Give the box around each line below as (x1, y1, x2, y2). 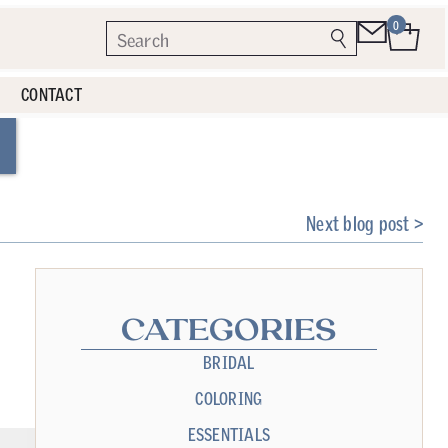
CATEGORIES (120, 314, 337, 349)
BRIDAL (203, 353, 255, 372)
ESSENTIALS (187, 425, 271, 444)
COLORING (195, 389, 263, 408)
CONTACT (21, 85, 82, 104)
